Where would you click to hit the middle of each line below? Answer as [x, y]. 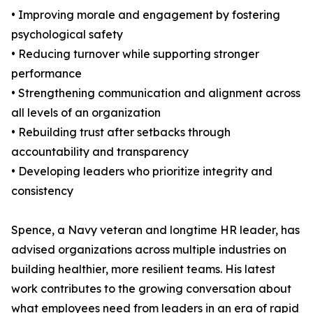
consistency [42, 191]
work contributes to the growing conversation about [151, 289]
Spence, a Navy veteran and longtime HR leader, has [155, 230]
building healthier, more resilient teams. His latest [143, 269]
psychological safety [67, 35]
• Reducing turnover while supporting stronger [135, 54]
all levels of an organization [86, 113]
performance [46, 74]
